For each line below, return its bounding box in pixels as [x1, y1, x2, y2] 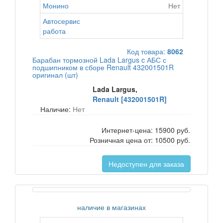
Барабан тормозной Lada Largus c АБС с [32, 55, 166, 65]
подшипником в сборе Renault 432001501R [32, 62, 174, 72]
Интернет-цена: [102, 125, 155, 135]
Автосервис [43, 16, 80, 26]
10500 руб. [155, 135, 190, 145]
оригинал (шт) [32, 70, 78, 80]
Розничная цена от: [90, 135, 155, 145]
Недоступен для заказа [109, 159, 184, 169]
